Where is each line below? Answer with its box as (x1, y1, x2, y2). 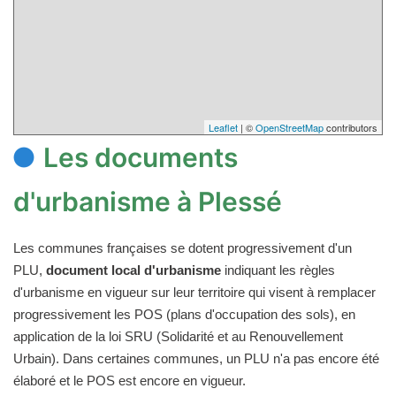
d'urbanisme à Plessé (13, 186, 282, 217)
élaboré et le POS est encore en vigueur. (13, 373, 246, 388)
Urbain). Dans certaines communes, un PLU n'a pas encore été (13, 351, 379, 366)
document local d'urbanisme (46, 263, 221, 278)
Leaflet (209, 120, 238, 134)
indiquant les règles (221, 263, 335, 278)
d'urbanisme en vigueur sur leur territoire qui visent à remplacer (13, 285, 376, 300)
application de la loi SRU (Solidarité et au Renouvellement (13, 329, 343, 344)
